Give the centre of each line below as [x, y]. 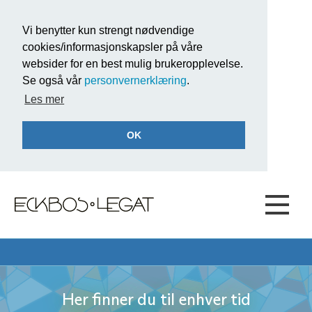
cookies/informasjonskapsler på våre [112, 47]
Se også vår [53, 80]
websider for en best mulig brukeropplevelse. [133, 64]
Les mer [45, 100]
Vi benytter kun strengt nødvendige [108, 30]
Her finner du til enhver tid [156, 299]
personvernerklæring [135, 80]
